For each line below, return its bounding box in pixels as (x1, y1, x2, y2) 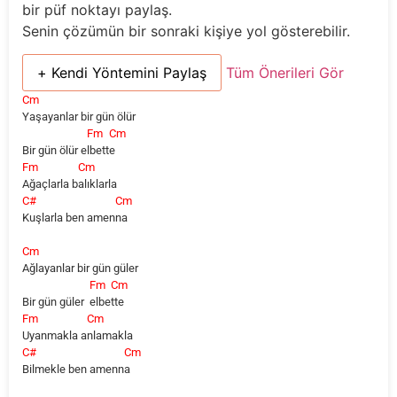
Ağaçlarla (22, 177, 72, 191)
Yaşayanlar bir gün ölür (22, 110, 136, 124)
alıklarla (78, 177, 117, 191)
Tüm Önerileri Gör (226, 64, 344, 82)
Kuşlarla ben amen (22, 211, 115, 225)
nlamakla (87, 329, 133, 343)
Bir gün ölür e (22, 144, 87, 158)
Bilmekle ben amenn (22, 362, 124, 377)
